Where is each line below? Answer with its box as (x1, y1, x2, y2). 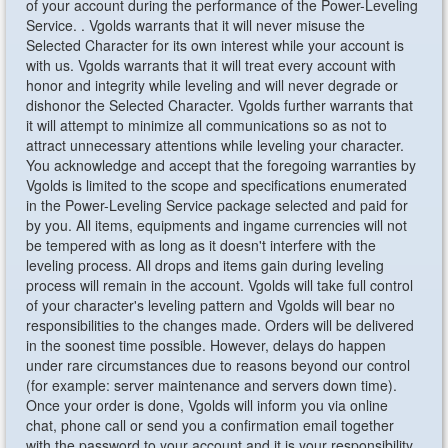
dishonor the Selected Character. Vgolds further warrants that (26, 95, 414, 115)
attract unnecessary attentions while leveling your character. (26, 135, 405, 155)
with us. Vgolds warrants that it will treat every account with (26, 55, 397, 75)
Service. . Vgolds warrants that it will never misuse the (26, 15, 366, 35)
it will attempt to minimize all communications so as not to (26, 115, 388, 135)
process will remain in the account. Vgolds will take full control (26, 275, 414, 295)
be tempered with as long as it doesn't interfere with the (26, 235, 377, 255)
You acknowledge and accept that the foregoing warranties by (26, 155, 417, 175)
